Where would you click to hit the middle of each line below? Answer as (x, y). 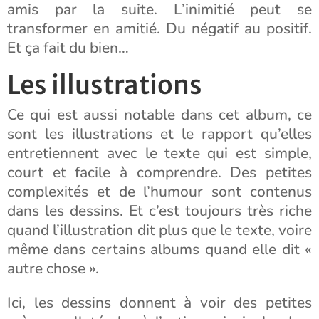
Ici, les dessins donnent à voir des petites (159, 303)
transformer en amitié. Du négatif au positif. (159, 28)
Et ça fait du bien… (68, 48)
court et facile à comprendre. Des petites (159, 172)
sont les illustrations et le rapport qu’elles (159, 134)
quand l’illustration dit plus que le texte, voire (159, 230)
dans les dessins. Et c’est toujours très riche (159, 211)
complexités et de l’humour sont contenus (159, 192)
